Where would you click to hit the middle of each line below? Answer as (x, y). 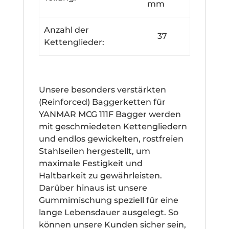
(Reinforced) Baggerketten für (102, 102)
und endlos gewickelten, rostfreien (111, 139)
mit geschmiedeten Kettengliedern (113, 126)
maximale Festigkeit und (90, 163)
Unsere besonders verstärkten (102, 89)
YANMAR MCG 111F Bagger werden (110, 114)
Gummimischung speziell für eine (108, 200)
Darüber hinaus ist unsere (93, 188)
